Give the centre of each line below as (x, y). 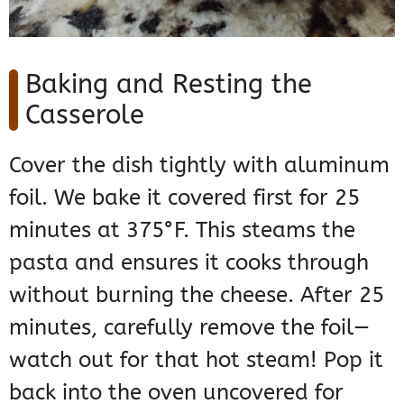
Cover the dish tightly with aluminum (199, 165)
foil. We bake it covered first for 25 (184, 198)
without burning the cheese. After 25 (197, 295)
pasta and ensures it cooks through (189, 263)
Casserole (85, 115)
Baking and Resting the (169, 85)
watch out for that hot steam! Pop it (196, 360)
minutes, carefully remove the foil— (189, 328)
